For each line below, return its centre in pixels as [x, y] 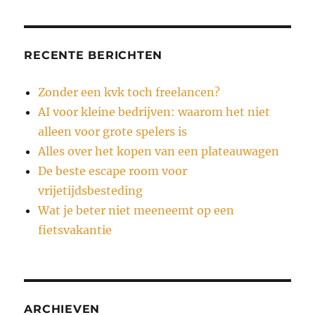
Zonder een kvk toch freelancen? [129, 92]
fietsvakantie [75, 230]
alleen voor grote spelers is [113, 131]
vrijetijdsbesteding [91, 190]
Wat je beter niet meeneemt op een [136, 210]
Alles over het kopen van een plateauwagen [159, 151]
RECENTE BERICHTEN [94, 55]
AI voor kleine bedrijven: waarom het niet [154, 111]
